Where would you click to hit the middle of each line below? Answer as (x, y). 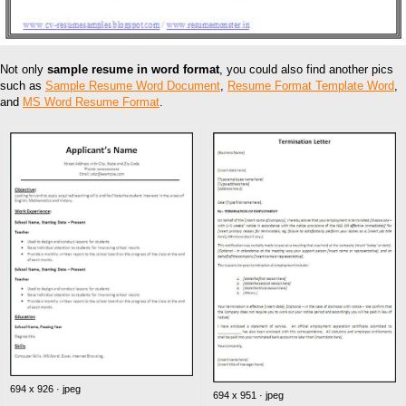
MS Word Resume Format (91, 101)
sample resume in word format (133, 69)
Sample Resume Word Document (133, 85)
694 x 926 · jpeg (45, 388)
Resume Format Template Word (311, 85)
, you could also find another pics (306, 69)
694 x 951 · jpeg (248, 396)
